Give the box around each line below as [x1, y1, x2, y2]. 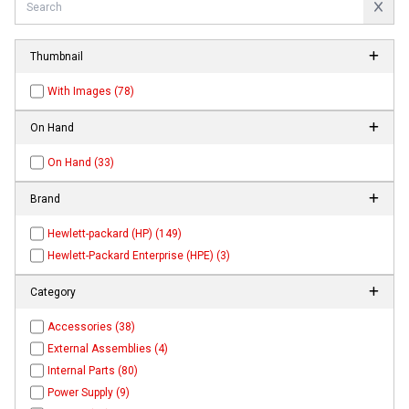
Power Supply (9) [47, 386, 131, 400]
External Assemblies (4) [47, 342, 169, 356]
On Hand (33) [47, 156, 115, 170]
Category [30, 286, 76, 299]
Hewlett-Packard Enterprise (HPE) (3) [47, 249, 231, 263]
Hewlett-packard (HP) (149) [47, 227, 183, 241]
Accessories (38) [47, 320, 136, 334]
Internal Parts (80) [47, 364, 139, 378]
